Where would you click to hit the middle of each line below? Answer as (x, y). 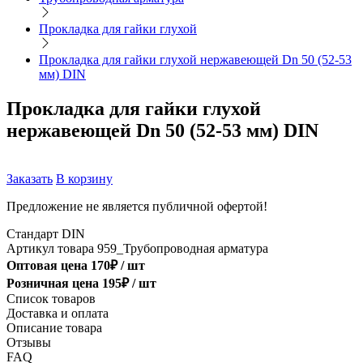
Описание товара (54, 328)
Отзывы (29, 343)
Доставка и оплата (58, 314)
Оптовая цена (47, 266)
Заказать (30, 179)
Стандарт (34, 234)
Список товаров (51, 299)
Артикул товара (52, 249)
